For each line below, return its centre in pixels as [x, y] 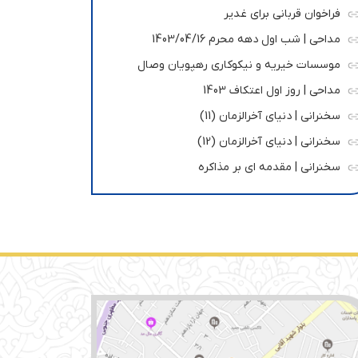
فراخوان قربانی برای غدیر [282, 14]
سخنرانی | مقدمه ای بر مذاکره [269, 168]
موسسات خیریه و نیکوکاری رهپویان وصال [239, 66]
